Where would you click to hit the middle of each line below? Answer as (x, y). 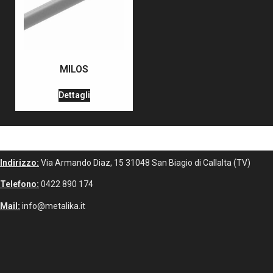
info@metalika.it (53, 206)
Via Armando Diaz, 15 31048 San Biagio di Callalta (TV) (145, 162)
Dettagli (74, 95)
